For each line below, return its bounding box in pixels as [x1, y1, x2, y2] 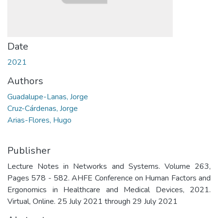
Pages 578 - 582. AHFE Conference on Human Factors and [7, 173, 211, 183]
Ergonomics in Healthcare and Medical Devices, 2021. [7, 184, 211, 195]
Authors [7, 74, 43, 88]
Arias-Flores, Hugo [7, 115, 72, 126]
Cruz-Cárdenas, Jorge [7, 103, 78, 114]
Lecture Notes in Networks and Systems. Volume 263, [7, 161, 211, 172]
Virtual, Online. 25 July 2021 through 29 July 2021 [7, 196, 178, 207]
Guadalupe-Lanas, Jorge [7, 91, 88, 102]
